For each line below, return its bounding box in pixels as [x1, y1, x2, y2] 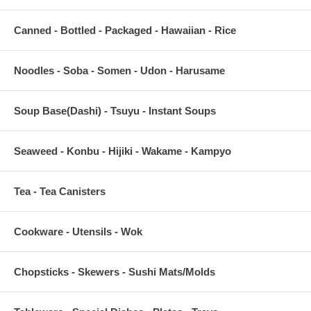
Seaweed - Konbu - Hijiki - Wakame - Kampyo [14, 144, 231, 157]
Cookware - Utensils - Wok [14, 225, 142, 237]
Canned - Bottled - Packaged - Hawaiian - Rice [14, 24, 236, 36]
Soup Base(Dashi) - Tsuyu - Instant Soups [14, 104, 216, 117]
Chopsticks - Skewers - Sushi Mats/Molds [14, 265, 215, 278]
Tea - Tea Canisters [14, 185, 106, 197]
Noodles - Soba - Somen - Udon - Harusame [14, 64, 225, 76]
